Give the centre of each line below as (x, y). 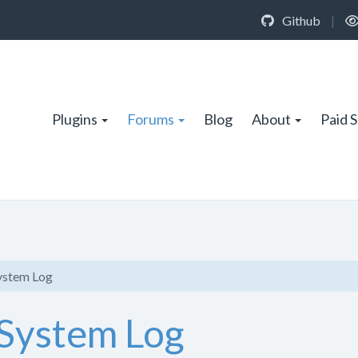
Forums (151, 119)
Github (300, 20)
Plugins (75, 119)
